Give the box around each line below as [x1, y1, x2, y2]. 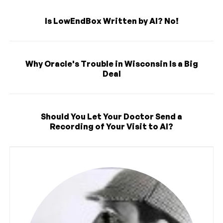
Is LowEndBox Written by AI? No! [44, 15, 179, 26]
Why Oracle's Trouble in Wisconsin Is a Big [25, 58, 198, 69]
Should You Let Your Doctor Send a [41, 111, 182, 121]
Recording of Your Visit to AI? [50, 121, 173, 131]
